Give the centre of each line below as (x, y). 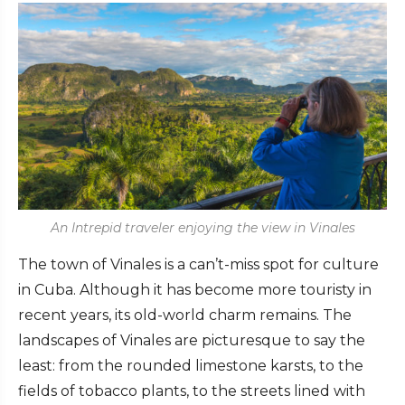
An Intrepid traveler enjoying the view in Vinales (202, 228)
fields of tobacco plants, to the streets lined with (192, 391)
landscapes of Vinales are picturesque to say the (192, 341)
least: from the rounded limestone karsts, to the (191, 366)
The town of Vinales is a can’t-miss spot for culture (198, 265)
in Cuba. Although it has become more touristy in (195, 290)
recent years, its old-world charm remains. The (185, 316)
